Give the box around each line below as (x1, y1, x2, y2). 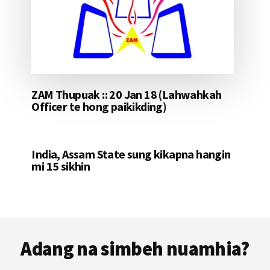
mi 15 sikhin (31, 159, 90, 174)
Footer (13, 215, 67, 239)
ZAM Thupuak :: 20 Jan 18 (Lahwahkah (31, 87, 222, 102)
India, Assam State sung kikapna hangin (31, 146, 231, 162)
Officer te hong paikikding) (31, 99, 167, 115)
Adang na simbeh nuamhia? (20, 236, 250, 261)
